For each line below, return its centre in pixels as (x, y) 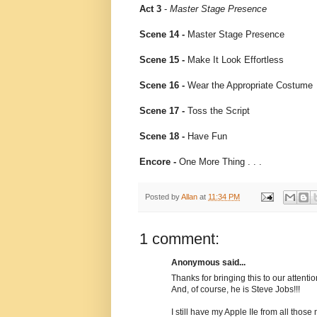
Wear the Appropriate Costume (249, 86)
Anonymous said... (208, 262)
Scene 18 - (163, 137)
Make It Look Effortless (236, 60)
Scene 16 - (162, 86)
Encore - (158, 162)
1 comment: (179, 238)
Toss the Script (219, 111)
